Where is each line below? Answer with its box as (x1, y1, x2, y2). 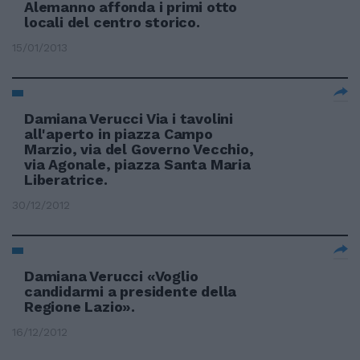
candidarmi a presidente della (24, 283, 237, 300)
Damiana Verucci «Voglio (24, 268, 198, 284)
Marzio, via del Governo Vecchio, (24, 141, 254, 157)
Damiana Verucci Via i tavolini (24, 110, 234, 127)
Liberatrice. (24, 171, 108, 188)
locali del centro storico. (24, 14, 200, 31)
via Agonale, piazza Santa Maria (24, 156, 251, 173)
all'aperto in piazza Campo (24, 125, 213, 142)
